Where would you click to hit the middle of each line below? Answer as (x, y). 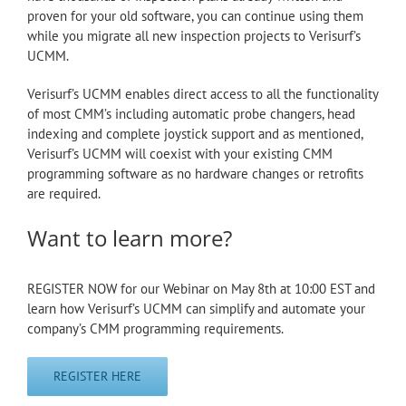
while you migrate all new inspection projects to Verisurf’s (194, 36)
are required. (64, 194)
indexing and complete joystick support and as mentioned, (195, 134)
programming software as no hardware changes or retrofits (195, 174)
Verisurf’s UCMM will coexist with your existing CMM (180, 154)
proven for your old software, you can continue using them (195, 16)
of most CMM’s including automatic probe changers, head (191, 114)
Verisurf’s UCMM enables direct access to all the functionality (203, 94)
